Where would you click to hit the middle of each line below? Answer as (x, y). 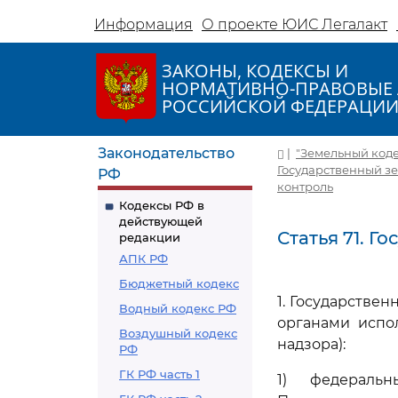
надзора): (311, 344)
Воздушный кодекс (178, 333)
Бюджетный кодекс (179, 283)
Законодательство (166, 153)
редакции (150, 237)
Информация (143, 24)
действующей (161, 221)
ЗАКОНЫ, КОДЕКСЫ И (255, 71)
